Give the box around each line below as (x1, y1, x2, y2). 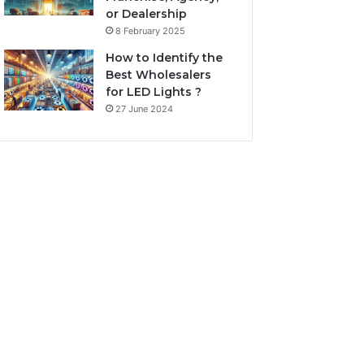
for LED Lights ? (106, 84, 202, 99)
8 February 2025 (115, 25, 186, 37)
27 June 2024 (115, 103, 174, 115)
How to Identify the (106, 50, 223, 65)
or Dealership (106, 6, 188, 21)
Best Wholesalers (106, 67, 212, 82)
